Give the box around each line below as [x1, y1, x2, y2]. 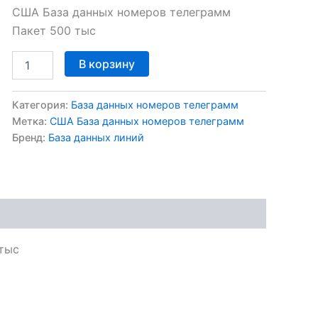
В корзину [78, 56, 135, 71]
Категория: [11, 98, 71, 111]
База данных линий [48, 131, 144, 143]
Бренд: [11, 131, 48, 143]
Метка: [11, 114, 50, 127]
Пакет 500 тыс [11, 23, 96, 38]
